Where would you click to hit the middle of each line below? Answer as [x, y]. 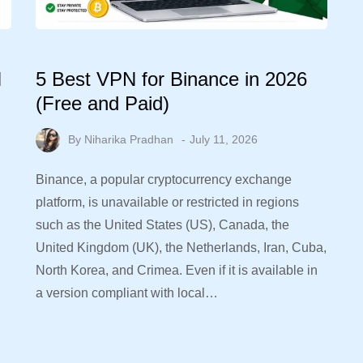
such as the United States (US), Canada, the [162, 225]
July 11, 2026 [224, 139]
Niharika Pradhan [129, 139]
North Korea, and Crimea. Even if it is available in [177, 271]
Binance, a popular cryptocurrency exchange [164, 180]
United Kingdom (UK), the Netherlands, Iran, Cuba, [181, 248]
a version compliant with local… [127, 293]
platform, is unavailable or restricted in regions [167, 203]
